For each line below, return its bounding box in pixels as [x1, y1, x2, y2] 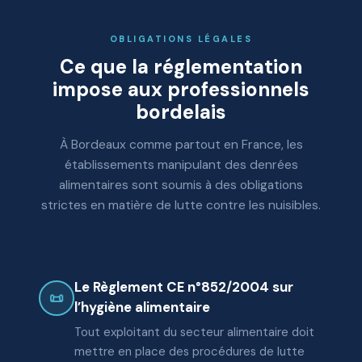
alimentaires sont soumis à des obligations [59, 177, 303, 193]
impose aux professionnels [53, 77, 309, 102]
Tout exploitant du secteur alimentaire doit [74, 324, 314, 340]
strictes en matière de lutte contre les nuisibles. [41, 197, 321, 213]
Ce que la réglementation [60, 54, 302, 79]
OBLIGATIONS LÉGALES [109, 33, 253, 44]
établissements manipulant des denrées [64, 157, 298, 173]
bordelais [136, 99, 226, 124]
